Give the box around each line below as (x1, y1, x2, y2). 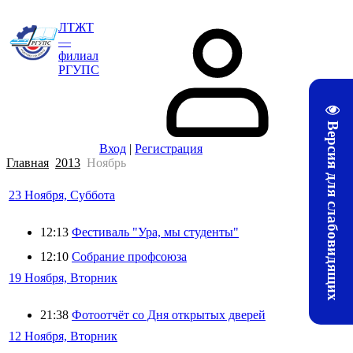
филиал (58, 49, 98, 62)
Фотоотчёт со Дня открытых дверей (72, 308, 266, 321)
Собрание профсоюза (72, 250, 187, 263)
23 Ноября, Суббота (9, 188, 115, 202)
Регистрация (135, 142, 203, 155)
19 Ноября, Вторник (9, 271, 117, 284)
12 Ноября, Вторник (9, 329, 117, 343)
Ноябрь (87, 156, 126, 169)
